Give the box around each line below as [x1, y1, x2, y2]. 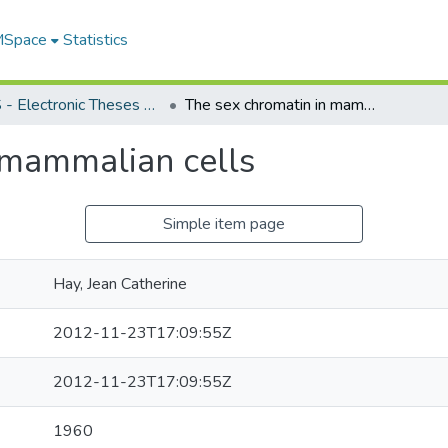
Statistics [62, 29, 128, 51]
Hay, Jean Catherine [53, 273, 187, 295]
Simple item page [163, 213, 285, 235]
